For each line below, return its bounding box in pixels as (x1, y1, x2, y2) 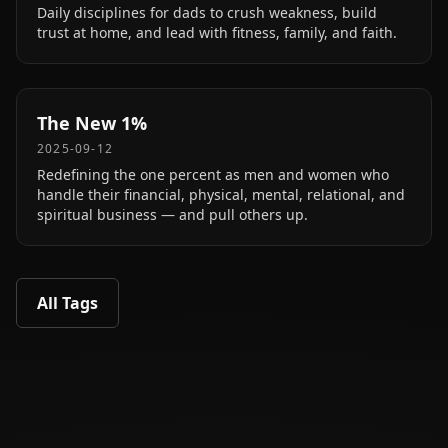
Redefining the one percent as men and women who (37, 165, 389, 184)
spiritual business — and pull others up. (37, 205, 308, 224)
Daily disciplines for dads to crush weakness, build (37, 3, 377, 22)
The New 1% (37, 111, 147, 135)
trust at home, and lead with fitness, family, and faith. (37, 23, 397, 42)
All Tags (37, 292, 98, 314)
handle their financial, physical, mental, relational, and (37, 185, 405, 204)
